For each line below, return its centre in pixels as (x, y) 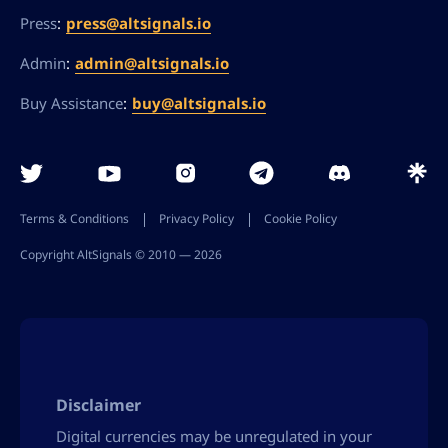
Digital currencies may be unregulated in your (214, 436)
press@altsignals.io (138, 22)
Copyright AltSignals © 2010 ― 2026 (121, 254)
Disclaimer (98, 405)
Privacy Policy (196, 218)
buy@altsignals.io (199, 102)
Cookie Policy (300, 218)
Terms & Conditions (74, 218)
